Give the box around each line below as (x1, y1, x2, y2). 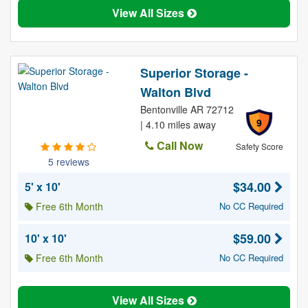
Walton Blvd (140, 83, 211, 101)
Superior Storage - (140, 64, 248, 82)
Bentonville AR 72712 (140, 102, 234, 116)
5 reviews (47, 155, 89, 168)
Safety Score (235, 140, 283, 152)
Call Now (153, 137, 203, 153)
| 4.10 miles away (140, 118, 216, 131)
